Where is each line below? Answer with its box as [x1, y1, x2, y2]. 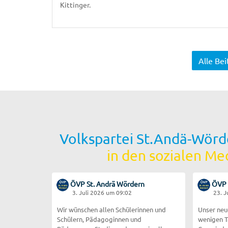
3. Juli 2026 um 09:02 [72, 188, 132, 196]
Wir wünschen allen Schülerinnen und [57, 205, 166, 214]
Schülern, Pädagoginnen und [57, 214, 141, 223]
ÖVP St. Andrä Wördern [70, 179, 145, 188]
